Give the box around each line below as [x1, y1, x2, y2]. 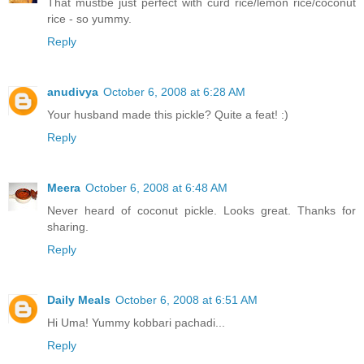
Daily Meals [47, 293, 110, 307]
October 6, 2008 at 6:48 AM [85, 181, 227, 195]
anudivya [47, 85, 98, 99]
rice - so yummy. [47, 12, 132, 26]
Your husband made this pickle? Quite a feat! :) [47, 108, 288, 122]
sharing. [47, 220, 89, 234]
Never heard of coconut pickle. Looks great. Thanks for [47, 204, 356, 218]
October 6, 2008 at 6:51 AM [115, 293, 258, 307]
